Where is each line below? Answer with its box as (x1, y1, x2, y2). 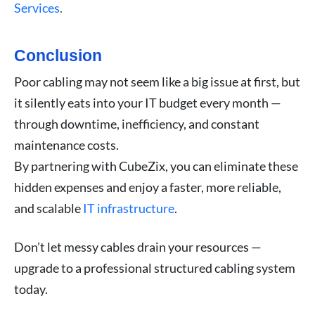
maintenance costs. (14, 136, 119, 153)
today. (14, 281, 48, 297)
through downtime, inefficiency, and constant (14, 115, 259, 131)
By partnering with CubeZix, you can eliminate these (14, 157, 298, 174)
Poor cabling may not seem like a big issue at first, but (14, 73, 300, 89)
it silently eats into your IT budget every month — (14, 94, 281, 110)
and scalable (14, 200, 83, 216)
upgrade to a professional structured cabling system (14, 259, 295, 276)
